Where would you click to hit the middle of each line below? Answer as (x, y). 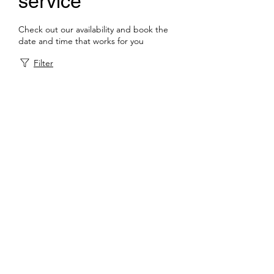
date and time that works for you (81, 41)
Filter (43, 63)
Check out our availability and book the (93, 29)
